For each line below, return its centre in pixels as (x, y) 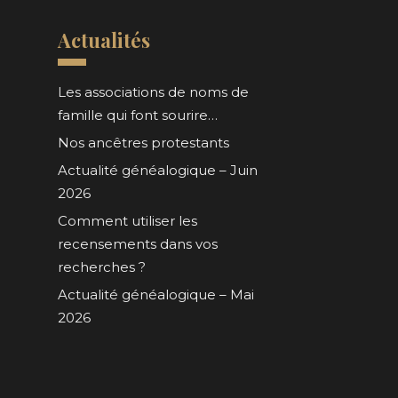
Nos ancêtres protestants (143, 143)
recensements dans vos (137, 244)
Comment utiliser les (127, 221)
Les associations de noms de (153, 92)
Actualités (103, 40)
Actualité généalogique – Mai (155, 295)
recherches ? (101, 267)
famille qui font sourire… (137, 115)
